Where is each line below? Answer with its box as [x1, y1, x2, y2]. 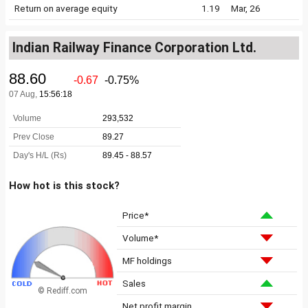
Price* [122, 210, 148, 221]
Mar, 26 [231, 3, 261, 14]
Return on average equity [14, 3, 117, 14]
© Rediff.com [38, 285, 87, 296]
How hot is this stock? [9, 179, 120, 192]
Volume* [122, 232, 158, 243]
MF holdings [122, 255, 172, 266]
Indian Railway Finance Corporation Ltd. [12, 40, 256, 56]
